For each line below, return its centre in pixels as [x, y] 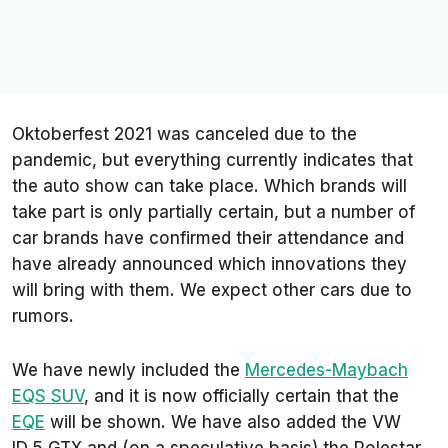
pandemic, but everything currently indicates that [212, 160]
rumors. [45, 316]
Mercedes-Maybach [326, 370]
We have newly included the [128, 370]
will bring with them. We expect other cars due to [212, 290]
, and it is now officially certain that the [241, 396]
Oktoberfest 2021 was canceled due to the [184, 134]
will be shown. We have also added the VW [223, 422]
